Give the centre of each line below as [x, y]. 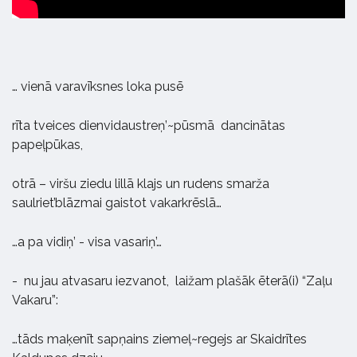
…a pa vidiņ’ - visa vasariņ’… [87, 241]
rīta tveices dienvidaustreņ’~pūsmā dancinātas [149, 125]
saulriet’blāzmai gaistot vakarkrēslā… [117, 202]
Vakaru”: [35, 300]
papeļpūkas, [47, 144]
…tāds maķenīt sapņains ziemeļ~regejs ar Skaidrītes [159, 339]
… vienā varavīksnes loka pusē [98, 86]
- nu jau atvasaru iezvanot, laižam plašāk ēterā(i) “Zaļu [172, 280]
